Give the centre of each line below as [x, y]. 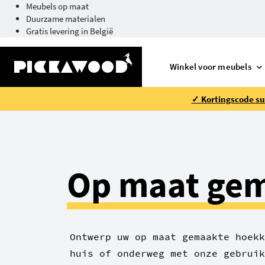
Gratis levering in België [70, 31]
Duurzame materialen [66, 19]
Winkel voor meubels [211, 67]
